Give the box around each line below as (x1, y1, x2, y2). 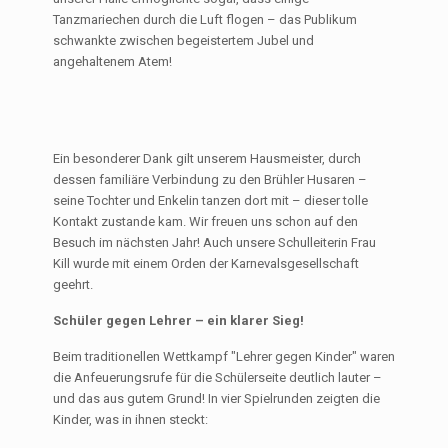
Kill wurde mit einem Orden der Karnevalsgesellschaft (53, 256, 359, 272)
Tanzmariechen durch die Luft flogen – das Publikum (53, 12, 357, 28)
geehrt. (53, 277, 93, 293)
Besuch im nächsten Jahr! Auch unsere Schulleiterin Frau (53, 235, 376, 251)
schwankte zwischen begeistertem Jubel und (53, 33, 314, 49)
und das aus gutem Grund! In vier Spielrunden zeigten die (53, 391, 380, 407)
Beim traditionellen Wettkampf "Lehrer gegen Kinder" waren (53, 349, 395, 365)
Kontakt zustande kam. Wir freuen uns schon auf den (53, 214, 358, 230)
